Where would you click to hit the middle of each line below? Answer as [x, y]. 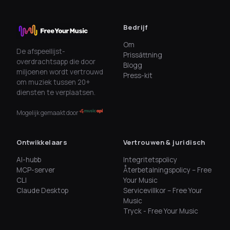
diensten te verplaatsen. [56, 93]
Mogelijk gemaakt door [47, 113]
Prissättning [143, 55]
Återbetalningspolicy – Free [167, 170]
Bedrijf [136, 27]
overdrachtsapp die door [56, 62]
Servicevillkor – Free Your [163, 191]
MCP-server [36, 170]
